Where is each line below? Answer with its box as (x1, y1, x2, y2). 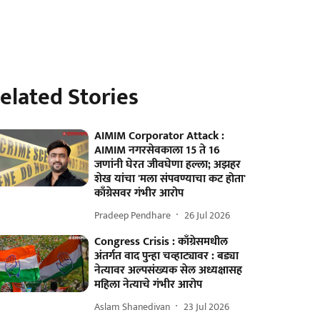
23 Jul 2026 (184, 298, 230, 315)
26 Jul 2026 (184, 206, 231, 224)
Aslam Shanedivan (94, 298, 171, 315)
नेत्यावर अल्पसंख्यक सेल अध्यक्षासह (94, 261, 243, 280)
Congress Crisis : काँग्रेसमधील (94, 232, 229, 251)
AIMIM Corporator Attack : (94, 126, 225, 146)
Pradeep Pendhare (94, 206, 171, 224)
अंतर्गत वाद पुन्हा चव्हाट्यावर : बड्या (94, 246, 239, 266)
